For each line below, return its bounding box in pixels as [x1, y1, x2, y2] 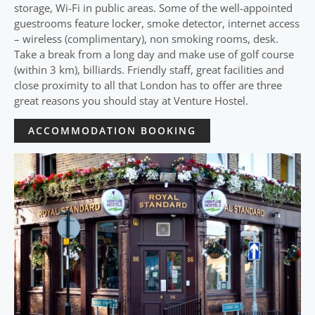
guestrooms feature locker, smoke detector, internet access [14, 16, 300, 30]
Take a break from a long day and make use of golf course [14, 47, 294, 61]
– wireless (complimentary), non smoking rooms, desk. [14, 32, 278, 46]
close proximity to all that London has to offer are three [14, 78, 282, 92]
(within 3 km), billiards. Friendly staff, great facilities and [14, 63, 284, 77]
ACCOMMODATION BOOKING [28, 124, 196, 137]
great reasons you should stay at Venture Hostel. [14, 94, 248, 108]
